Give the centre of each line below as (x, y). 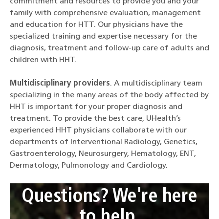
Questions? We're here (109, 197)
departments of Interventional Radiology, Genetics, (104, 142)
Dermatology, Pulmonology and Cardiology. (89, 165)
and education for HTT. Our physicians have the (96, 25)
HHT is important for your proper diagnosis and (96, 107)
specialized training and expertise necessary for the (103, 36)
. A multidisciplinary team (156, 83)
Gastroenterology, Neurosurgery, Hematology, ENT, (103, 154)
